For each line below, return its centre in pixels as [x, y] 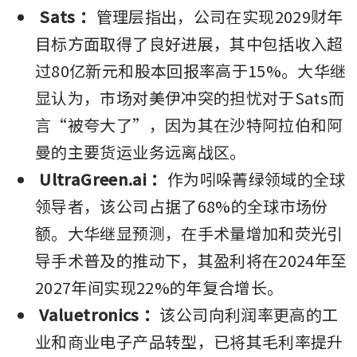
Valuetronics [89, 314]
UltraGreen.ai [93, 178]
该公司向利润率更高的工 [249, 314]
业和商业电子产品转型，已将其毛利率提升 [189, 341]
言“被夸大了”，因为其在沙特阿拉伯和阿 [189, 124]
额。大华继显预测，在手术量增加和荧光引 [189, 233]
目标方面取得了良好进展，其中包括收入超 [189, 43]
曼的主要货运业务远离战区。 [141, 151]
